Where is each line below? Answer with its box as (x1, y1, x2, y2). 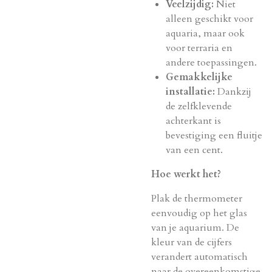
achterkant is (166, 114, 221, 127)
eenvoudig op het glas (151, 206, 247, 220)
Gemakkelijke (166, 70, 233, 84)
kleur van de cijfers (151, 236, 232, 249)
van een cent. (166, 143, 223, 157)
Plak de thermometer (151, 192, 242, 205)
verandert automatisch (151, 250, 248, 263)
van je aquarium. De (151, 221, 239, 234)
